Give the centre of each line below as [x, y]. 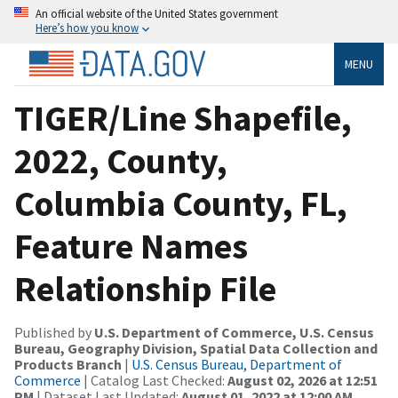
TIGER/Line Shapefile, [183, 118]
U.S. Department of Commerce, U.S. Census [234, 332]
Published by [54, 332]
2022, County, [121, 160]
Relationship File [145, 288]
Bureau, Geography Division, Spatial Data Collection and [196, 348]
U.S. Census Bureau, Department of [237, 364]
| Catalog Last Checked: [154, 380]
